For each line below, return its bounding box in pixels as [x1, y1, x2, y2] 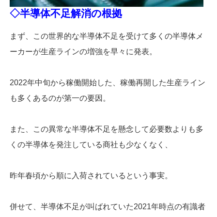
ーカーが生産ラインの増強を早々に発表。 [10, 47, 157, 56]
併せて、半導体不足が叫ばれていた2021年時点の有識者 [10, 202, 205, 211]
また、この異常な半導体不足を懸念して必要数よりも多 [10, 125, 203, 134]
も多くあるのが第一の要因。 [10, 94, 110, 103]
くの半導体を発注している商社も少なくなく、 [10, 140, 172, 149]
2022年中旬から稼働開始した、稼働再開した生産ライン [10, 78, 205, 87]
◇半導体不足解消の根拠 [10, 7, 122, 19]
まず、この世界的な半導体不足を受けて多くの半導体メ [10, 32, 203, 41]
